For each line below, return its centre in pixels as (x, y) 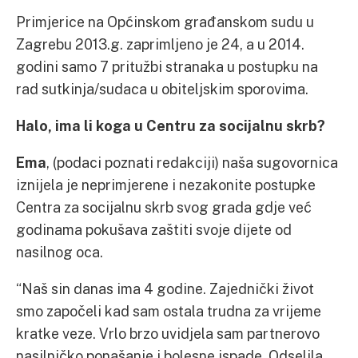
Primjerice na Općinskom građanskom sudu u (165, 22)
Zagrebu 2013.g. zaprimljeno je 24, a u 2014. (160, 44)
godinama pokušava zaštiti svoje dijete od (154, 229)
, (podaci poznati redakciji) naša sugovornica (192, 162)
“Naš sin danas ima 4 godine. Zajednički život (165, 288)
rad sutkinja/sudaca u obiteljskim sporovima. (162, 89)
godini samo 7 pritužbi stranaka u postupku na (167, 66)
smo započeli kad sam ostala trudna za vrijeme (169, 311)
